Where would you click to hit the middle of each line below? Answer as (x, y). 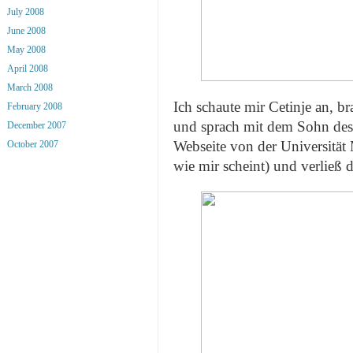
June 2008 (26, 30)
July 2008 (26, 11)
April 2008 (28, 68)
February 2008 (35, 106)
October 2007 (33, 144)
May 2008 (26, 49)
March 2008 (30, 87)
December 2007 (37, 125)
